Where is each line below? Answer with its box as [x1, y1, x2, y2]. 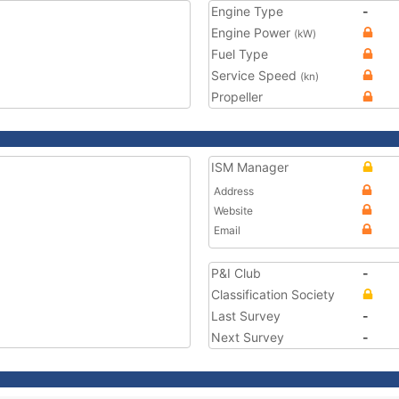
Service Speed [211, 68, 300, 83]
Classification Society [211, 287, 335, 302]
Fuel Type [211, 46, 268, 61]
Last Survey [211, 308, 281, 323]
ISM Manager [211, 159, 289, 175]
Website [214, 204, 253, 217]
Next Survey [211, 330, 284, 345]
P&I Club [211, 265, 261, 281]
